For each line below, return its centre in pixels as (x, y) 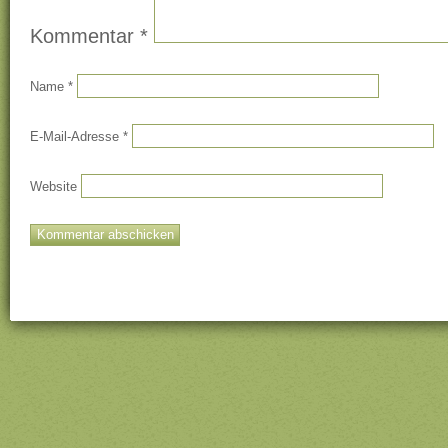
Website (53, 186)
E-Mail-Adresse (76, 136)
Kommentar (85, 35)
